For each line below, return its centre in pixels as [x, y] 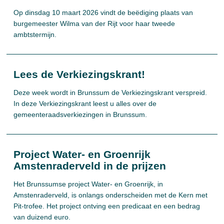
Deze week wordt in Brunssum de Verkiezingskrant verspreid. [110, 92]
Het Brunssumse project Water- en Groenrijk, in [88, 184]
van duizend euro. [42, 217]
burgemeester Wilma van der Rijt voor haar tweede [94, 23]
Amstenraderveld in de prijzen [90, 166]
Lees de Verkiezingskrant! [79, 74]
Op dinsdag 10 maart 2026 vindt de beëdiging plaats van [103, 12]
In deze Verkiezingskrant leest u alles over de [85, 103]
